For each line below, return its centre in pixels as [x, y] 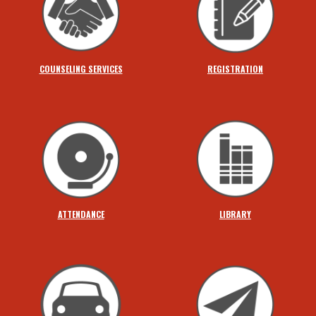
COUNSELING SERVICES [81, 69]
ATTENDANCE [81, 214]
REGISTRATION [235, 69]
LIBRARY [235, 214]
